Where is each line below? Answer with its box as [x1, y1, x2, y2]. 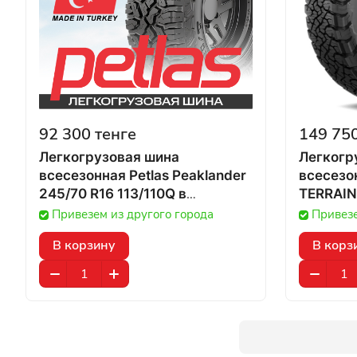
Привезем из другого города [52, 206, 214, 222]
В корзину [53, 237, 116, 254]
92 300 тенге [39, 124, 136, 145]
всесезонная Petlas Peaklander [39, 167, 246, 183]
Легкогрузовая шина [39, 149, 179, 165]
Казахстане [39, 204, 119, 220]
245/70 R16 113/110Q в [39, 186, 178, 202]
